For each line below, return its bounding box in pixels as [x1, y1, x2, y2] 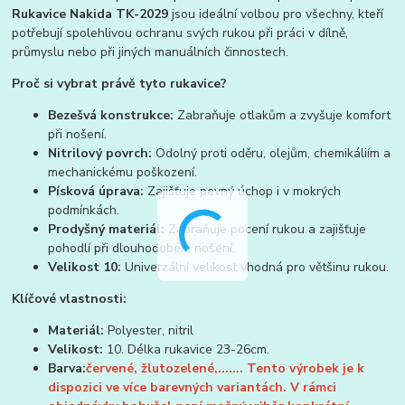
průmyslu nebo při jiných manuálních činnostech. [12, 43, 289, 61]
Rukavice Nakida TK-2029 [12, 5, 169, 24]
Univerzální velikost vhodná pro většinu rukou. [121, 259, 390, 277]
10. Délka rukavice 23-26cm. [103, 341, 270, 359]
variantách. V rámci [217, 379, 337, 397]
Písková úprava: [48, 183, 145, 201]
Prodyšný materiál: [48, 221, 165, 239]
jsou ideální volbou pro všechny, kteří [168, 5, 384, 24]
